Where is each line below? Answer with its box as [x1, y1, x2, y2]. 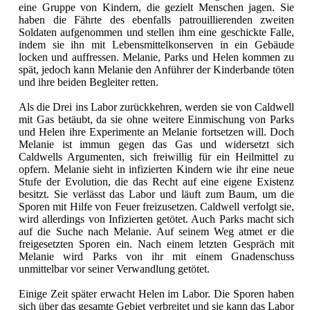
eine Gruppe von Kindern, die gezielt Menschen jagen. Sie [19, 1, 294, 14]
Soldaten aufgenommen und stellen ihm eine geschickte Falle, [19, 26, 294, 39]
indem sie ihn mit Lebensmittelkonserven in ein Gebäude [19, 39, 294, 51]
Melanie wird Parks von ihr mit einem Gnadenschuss [19, 250, 294, 263]
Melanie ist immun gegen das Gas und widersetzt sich [19, 138, 294, 151]
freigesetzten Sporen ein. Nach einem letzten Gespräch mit [19, 238, 294, 250]
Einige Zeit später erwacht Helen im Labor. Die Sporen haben [19, 288, 294, 300]
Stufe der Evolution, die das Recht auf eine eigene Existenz [19, 176, 294, 188]
